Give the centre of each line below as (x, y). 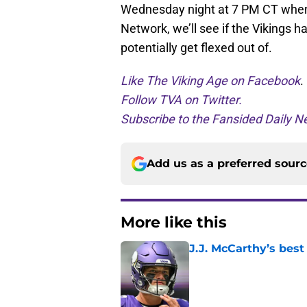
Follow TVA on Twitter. (181, 100)
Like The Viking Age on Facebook (210, 81)
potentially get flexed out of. (196, 48)
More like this (174, 223)
